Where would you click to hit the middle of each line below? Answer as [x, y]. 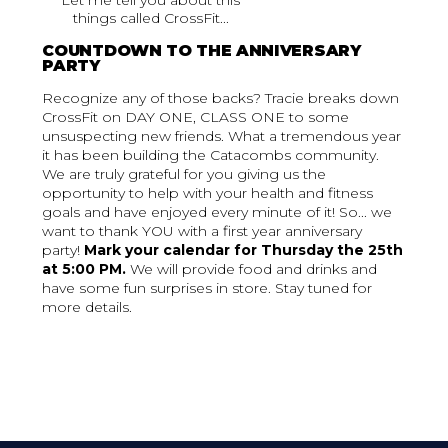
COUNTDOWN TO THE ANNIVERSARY [201, 51]
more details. [87, 307]
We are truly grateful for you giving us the [184, 174]
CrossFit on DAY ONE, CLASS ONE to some [196, 117]
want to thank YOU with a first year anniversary [202, 231]
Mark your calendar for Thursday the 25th [244, 250]
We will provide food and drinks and [252, 269]
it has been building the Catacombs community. [211, 155]
